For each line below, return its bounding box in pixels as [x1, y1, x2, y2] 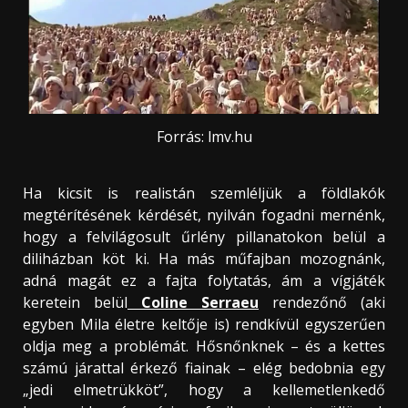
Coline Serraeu [127, 292, 259, 313]
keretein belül [23, 292, 127, 313]
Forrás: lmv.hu [156, 126, 252, 147]
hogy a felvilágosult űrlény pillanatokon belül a [23, 227, 385, 248]
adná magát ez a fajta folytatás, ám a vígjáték [23, 270, 385, 291]
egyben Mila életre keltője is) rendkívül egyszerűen [23, 314, 385, 335]
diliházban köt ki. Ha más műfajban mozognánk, [23, 249, 385, 270]
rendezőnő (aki [259, 292, 385, 313]
